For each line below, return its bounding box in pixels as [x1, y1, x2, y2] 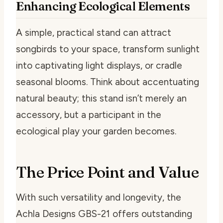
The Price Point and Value [16, 162, 199, 182]
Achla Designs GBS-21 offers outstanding [16, 208, 192, 220]
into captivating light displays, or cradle [16, 59, 182, 71]
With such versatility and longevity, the [16, 191, 181, 203]
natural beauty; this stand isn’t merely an [16, 92, 187, 104]
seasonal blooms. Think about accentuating [16, 76, 199, 88]
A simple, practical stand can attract [16, 26, 171, 38]
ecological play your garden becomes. [16, 125, 176, 137]
